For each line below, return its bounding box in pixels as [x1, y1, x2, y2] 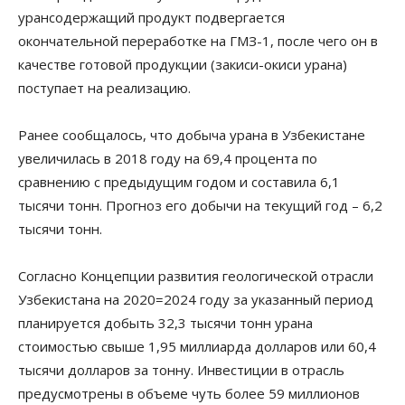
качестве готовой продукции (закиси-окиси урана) [18, 55, 347, 74]
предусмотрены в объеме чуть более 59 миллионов [18, 384, 360, 403]
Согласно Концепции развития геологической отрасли [18, 267, 373, 286]
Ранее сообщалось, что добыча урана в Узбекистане [18, 126, 365, 145]
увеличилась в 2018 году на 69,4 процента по [18, 149, 317, 168]
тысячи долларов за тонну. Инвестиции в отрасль [18, 361, 344, 380]
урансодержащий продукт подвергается [18, 8, 285, 27]
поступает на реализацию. [18, 79, 191, 98]
